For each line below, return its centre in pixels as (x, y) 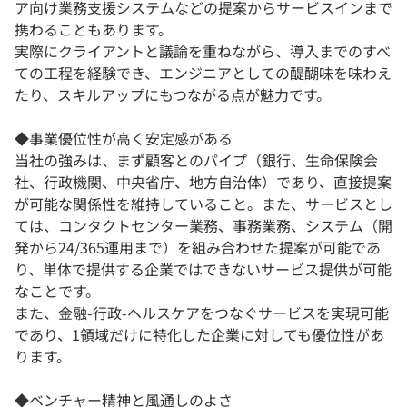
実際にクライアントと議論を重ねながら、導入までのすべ (203, 51)
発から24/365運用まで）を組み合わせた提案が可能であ (198, 248)
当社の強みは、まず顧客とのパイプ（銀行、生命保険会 (196, 160)
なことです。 (57, 291)
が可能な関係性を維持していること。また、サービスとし (203, 204)
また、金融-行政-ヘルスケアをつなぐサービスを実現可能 (202, 313)
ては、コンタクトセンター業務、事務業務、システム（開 (203, 226)
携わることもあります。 (94, 30)
